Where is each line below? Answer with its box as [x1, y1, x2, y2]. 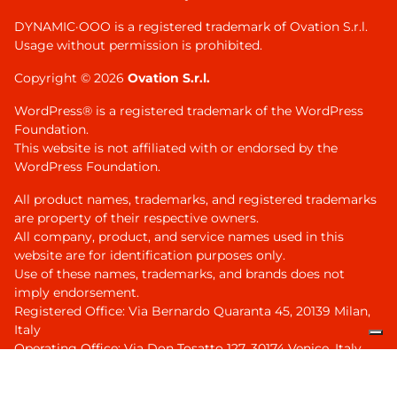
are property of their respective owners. [14, 210, 259, 227]
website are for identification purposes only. [14, 247, 285, 264]
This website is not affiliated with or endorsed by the [14, 140, 338, 157]
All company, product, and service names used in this [14, 229, 344, 245]
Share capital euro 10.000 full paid [14, 378, 222, 394]
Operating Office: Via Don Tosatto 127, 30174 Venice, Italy [14, 340, 362, 357]
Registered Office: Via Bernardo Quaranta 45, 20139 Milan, [14, 303, 370, 320]
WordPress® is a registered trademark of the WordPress [14, 103, 363, 120]
